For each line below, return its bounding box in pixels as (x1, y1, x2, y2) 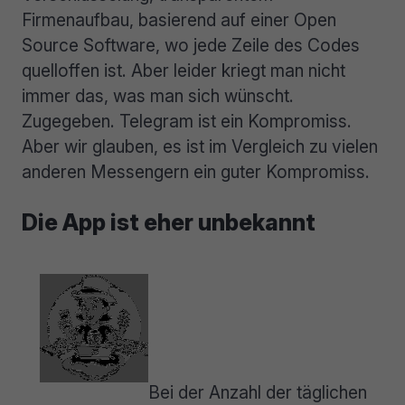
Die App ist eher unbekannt (22, 209, 316, 237)
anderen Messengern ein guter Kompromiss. (22, 160, 370, 183)
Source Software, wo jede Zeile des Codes (22, 33, 360, 56)
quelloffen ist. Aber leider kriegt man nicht (22, 59, 345, 81)
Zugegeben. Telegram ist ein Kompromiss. (22, 109, 352, 132)
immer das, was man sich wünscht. (22, 84, 294, 107)
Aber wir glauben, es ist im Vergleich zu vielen (22, 135, 378, 157)
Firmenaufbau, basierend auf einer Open (22, 8, 336, 31)
